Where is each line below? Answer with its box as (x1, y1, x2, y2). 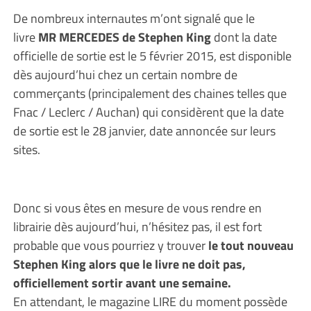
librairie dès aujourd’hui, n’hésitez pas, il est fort (12, 217, 262, 236)
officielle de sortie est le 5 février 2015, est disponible (12, 46, 292, 65)
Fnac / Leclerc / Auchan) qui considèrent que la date (12, 102, 284, 121)
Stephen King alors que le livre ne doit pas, (12, 254, 246, 274)
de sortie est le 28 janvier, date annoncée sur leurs (12, 121, 276, 140)
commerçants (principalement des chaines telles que (12, 83, 287, 103)
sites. (12, 140, 40, 159)
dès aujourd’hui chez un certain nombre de (12, 65, 237, 84)
